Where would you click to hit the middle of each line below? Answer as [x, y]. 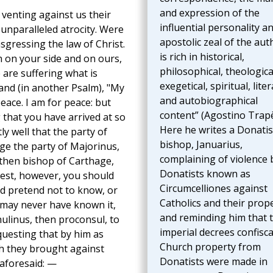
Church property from [210, 247]
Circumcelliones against [213, 189]
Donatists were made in [213, 262]
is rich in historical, [202, 57]
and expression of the [209, 13]
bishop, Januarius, [201, 145]
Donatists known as [205, 174]
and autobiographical [208, 101]
